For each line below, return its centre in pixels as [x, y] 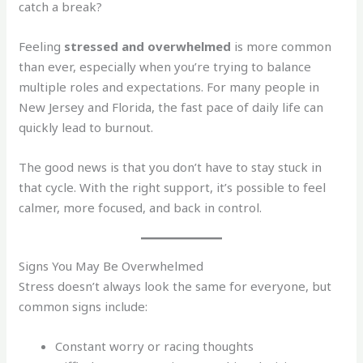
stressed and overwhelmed [148, 47]
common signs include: [83, 307]
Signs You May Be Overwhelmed [111, 266]
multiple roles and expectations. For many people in [169, 87]
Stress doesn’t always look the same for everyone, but [175, 286]
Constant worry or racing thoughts [155, 346]
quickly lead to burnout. [86, 128]
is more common [282, 47]
